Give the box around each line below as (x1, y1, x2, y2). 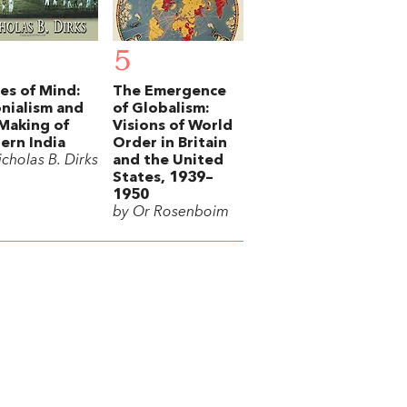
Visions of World (113, 119, 233, 134)
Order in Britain (113, 136, 227, 152)
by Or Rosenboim (113, 205, 229, 221)
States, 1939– (113, 171, 213, 186)
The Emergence (113, 84, 226, 100)
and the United (113, 154, 223, 169)
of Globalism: (113, 102, 210, 117)
